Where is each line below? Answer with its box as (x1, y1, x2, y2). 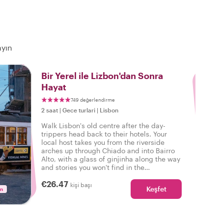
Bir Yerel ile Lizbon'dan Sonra (41, 70, 163, 81)
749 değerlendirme (71, 97, 115, 103)
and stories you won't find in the (41, 163, 144, 171)
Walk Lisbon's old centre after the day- (41, 121, 165, 130)
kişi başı (70, 181, 92, 188)
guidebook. (41, 171, 78, 180)
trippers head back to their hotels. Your (41, 130, 167, 138)
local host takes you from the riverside (41, 138, 165, 146)
